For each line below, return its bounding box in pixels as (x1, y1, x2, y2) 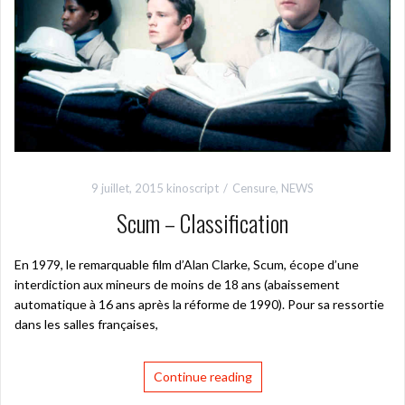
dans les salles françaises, (14, 316, 158, 332)
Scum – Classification (117, 204, 288, 240)
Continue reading (153, 368, 252, 384)
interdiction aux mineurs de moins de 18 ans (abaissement (14, 276, 340, 292)
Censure (232, 180, 276, 195)
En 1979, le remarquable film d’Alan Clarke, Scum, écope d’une (14, 256, 359, 272)
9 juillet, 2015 (91, 180, 164, 195)
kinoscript (166, 180, 219, 195)
